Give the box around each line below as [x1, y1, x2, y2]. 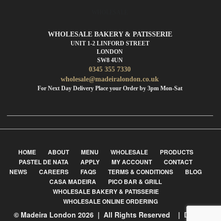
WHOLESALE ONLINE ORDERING [63, 197, 158, 206]
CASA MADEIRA [49, 177, 96, 186]
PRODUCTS [159, 147, 193, 157]
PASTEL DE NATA [19, 157, 69, 167]
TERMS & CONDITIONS [108, 167, 173, 177]
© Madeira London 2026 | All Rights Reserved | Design [13, 210, 208, 220]
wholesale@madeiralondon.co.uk [61, 75, 159, 83]
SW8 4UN [97, 57, 123, 64]
